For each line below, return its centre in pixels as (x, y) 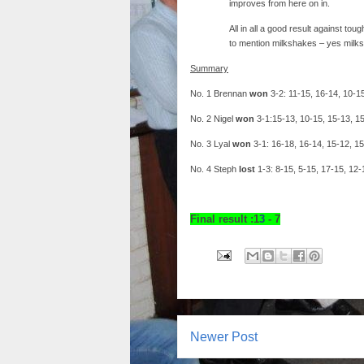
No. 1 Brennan (220, 93)
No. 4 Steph (214, 169)
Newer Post (224, 337)
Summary (209, 68)
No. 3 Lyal (211, 144)
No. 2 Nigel (213, 119)
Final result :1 (225, 219)
